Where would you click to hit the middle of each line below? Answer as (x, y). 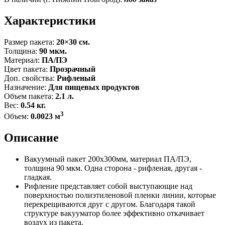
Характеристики (50, 20)
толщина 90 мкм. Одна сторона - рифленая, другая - (113, 168)
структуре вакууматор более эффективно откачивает (114, 213)
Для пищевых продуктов (94, 87)
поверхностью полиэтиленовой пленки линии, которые (120, 195)
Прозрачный (73, 69)
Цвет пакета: (27, 69)
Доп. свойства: (30, 78)
